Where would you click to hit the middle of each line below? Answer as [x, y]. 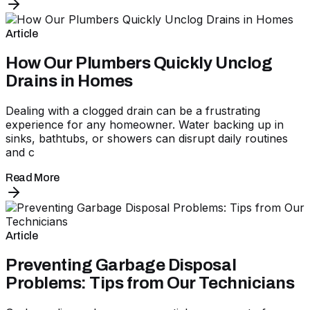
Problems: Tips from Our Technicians [150, 283]
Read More [33, 178]
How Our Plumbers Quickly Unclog [139, 63]
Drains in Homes [69, 81]
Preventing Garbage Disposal [121, 265]
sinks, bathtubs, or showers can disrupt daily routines [147, 139]
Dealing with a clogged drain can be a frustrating [133, 111]
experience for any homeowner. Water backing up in [145, 125]
